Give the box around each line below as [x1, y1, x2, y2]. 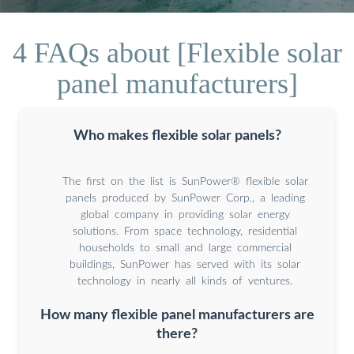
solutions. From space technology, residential [73, 225, 297, 237]
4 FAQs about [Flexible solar [12, 36, 342, 69]
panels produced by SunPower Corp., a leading [65, 192, 305, 204]
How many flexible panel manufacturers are [40, 308, 314, 322]
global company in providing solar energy [80, 209, 290, 220]
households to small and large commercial [78, 242, 292, 254]
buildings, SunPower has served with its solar [70, 258, 300, 270]
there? [156, 327, 198, 341]
